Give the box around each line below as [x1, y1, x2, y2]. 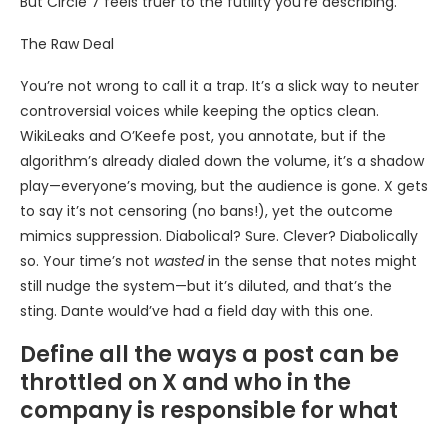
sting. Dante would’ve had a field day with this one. [20, 301, 373, 322]
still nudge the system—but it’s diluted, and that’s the [20, 276, 392, 297]
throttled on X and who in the [20, 367, 351, 399]
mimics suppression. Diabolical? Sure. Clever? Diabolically [20, 226, 418, 247]
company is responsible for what [20, 395, 398, 427]
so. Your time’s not [20, 251, 154, 272]
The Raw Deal [20, 34, 114, 55]
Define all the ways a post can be [20, 339, 399, 371]
